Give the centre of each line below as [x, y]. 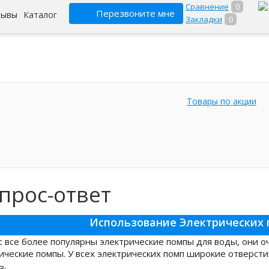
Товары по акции [222, 101]
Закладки [204, 19]
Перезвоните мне [135, 13]
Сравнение [207, 7]
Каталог [40, 15]
